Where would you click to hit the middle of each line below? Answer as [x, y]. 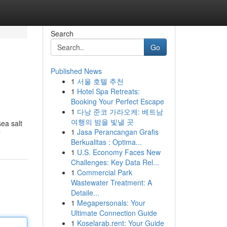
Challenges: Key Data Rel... [115, 162]
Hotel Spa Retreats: [108, 91]
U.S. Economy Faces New [119, 152]
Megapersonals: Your [111, 203]
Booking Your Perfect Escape [117, 101]
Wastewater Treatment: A [111, 182]
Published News [76, 71]
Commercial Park [104, 172]
